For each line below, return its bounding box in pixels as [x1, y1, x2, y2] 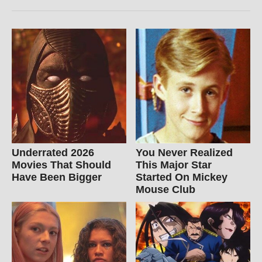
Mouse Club [136, 183, 196, 195]
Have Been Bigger [12, 171, 102, 183]
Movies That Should [12, 158, 111, 171]
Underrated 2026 [12, 146, 94, 158]
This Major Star [136, 158, 212, 171]
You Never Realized [136, 146, 233, 158]
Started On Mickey [136, 171, 228, 183]
